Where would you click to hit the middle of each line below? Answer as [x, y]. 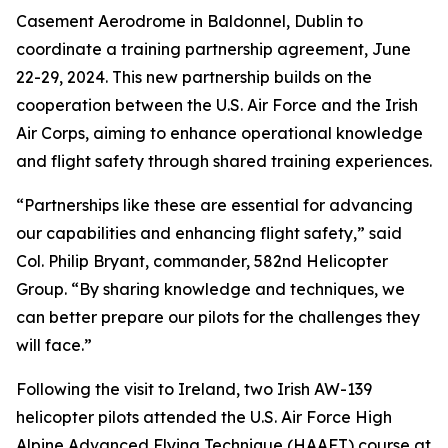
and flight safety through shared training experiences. [224, 161]
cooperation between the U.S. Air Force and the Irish [217, 105]
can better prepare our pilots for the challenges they [218, 317]
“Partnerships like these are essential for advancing [214, 205]
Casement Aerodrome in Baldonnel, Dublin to [189, 21]
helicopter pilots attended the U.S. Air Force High [204, 417]
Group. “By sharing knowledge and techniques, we [210, 289]
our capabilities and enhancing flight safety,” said [209, 233]
